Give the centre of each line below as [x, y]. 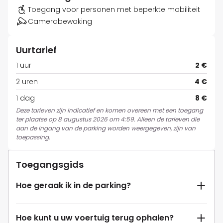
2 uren [27, 82]
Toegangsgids [50, 165]
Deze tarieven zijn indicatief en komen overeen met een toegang [110, 111]
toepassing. [33, 137]
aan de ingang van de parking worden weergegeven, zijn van [106, 128]
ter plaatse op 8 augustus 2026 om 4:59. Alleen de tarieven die [108, 119]
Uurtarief [36, 50]
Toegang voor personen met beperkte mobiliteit [114, 10]
